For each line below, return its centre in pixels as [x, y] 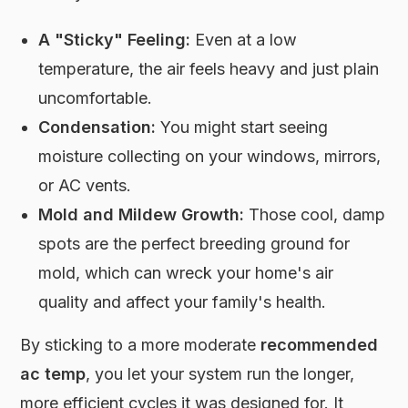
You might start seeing [242, 127]
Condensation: [97, 127]
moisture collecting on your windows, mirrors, [210, 156]
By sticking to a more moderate [141, 344]
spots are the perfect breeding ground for [194, 243]
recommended [320, 344]
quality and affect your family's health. [183, 301]
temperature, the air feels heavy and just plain [209, 68]
